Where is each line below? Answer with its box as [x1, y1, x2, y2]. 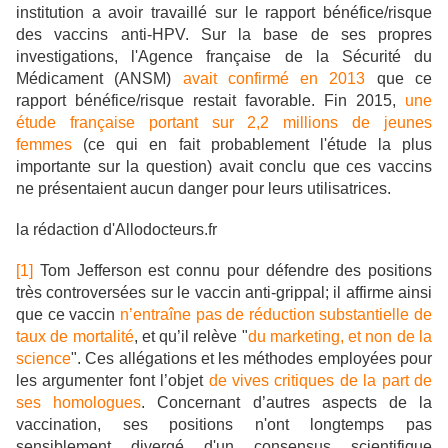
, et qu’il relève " [133, 328, 248, 346]
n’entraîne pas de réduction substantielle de [119, 306, 432, 324]
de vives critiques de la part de [208, 372, 433, 390]
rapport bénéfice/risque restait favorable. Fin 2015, [16, 92, 405, 110]
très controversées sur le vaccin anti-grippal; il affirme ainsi [16, 284, 432, 302]
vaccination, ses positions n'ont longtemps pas [16, 416, 432, 434]
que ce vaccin [16, 306, 120, 324]
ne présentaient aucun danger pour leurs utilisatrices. [16, 180, 391, 198]
